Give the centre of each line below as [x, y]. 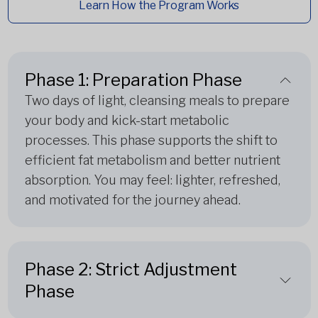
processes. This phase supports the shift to [151, 140]
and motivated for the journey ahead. [132, 200]
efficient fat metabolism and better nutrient [152, 160]
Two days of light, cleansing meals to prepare [157, 100]
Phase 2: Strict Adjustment [131, 269]
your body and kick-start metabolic [127, 120]
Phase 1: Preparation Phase [133, 80]
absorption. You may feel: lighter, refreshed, [152, 180]
